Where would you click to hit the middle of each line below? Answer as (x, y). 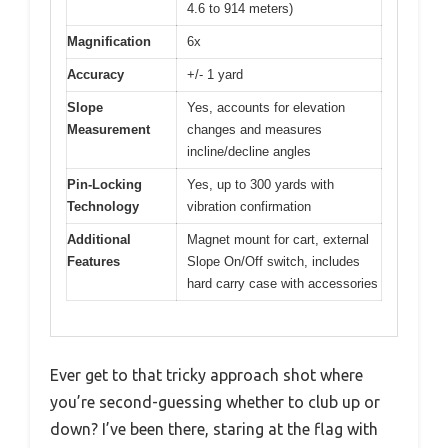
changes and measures (254, 129)
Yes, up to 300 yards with (260, 184)
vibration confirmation (249, 206)
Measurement (108, 129)
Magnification (109, 41)
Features (93, 261)
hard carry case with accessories (282, 283)
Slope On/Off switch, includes (273, 261)
